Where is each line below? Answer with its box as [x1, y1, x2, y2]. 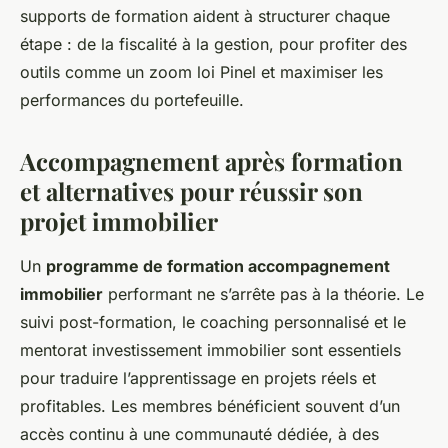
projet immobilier [20, 205, 218, 237]
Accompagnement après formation [20, 145, 403, 177]
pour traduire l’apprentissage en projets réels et [20, 368, 376, 388]
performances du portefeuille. [20, 90, 244, 110]
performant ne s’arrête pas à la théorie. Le [103, 284, 424, 304]
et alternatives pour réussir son [20, 175, 363, 207]
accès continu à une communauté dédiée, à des [20, 424, 379, 444]
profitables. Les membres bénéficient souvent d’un [20, 396, 400, 416]
